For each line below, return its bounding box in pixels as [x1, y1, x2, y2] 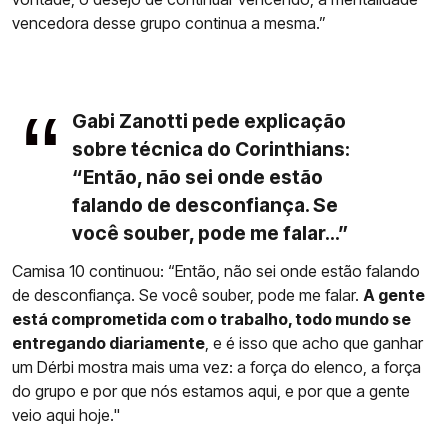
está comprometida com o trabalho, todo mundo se [12, 309, 411, 330]
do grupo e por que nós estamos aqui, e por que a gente [12, 381, 410, 402]
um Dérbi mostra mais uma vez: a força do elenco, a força [12, 357, 421, 378]
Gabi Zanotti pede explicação [72, 109, 346, 134]
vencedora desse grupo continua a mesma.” [12, 13, 326, 34]
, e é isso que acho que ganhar [205, 333, 423, 354]
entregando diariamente [12, 333, 205, 354]
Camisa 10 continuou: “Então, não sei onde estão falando [12, 261, 420, 282]
